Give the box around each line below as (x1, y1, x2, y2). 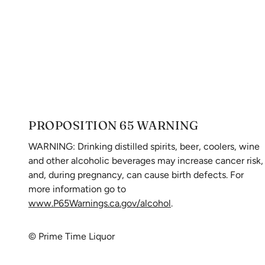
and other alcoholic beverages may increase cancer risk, (28, 155, 263, 166)
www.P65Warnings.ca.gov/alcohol (28, 198, 171, 209)
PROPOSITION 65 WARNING (28, 118, 198, 132)
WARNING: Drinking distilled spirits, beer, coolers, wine (28, 141, 260, 152)
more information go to (28, 183, 126, 195)
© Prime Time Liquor (28, 231, 115, 242)
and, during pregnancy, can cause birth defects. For (28, 169, 244, 180)
